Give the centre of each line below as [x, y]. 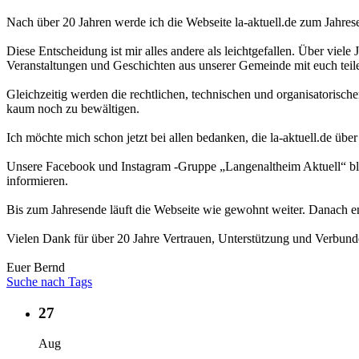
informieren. [37, 180]
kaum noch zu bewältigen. [73, 108]
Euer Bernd [36, 267]
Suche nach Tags [49, 281]
